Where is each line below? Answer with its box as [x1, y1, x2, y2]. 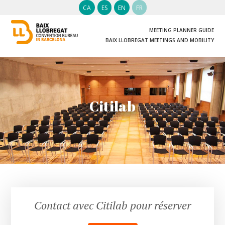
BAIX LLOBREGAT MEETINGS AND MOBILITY [105, 37, 214, 44]
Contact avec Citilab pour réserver [34, 198, 191, 213]
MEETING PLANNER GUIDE [149, 27, 214, 34]
